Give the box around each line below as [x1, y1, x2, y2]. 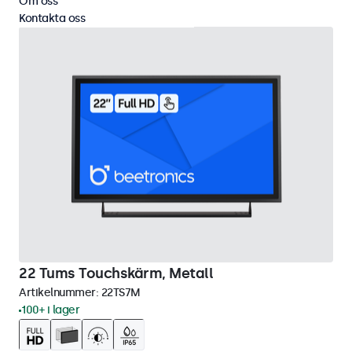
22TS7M [101, 286, 141, 299]
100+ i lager [21, 303, 79, 317]
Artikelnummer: [19, 286, 101, 299]
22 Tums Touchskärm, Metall [19, 265, 213, 282]
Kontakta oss [19, 12, 85, 25]
